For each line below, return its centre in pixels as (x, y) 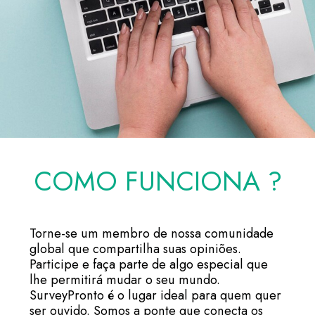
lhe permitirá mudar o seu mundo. (125, 279)
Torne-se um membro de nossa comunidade (152, 233)
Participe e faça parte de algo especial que (149, 264)
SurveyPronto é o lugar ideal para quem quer (155, 295)
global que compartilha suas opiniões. (135, 249)
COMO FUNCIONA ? (157, 181)
